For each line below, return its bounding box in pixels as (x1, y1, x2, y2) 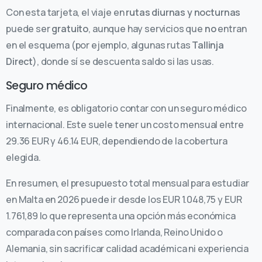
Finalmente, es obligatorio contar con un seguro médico (6, 102, 247, 115)
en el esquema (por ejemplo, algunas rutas (6, 39, 192, 52)
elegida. (6, 151, 41, 164)
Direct (6, 55, 33, 68)
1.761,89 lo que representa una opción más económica (6, 209, 236, 223)
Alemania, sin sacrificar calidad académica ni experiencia (6, 242, 249, 256)
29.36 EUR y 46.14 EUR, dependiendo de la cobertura (6, 135, 227, 148)
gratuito (51, 22, 89, 36)
